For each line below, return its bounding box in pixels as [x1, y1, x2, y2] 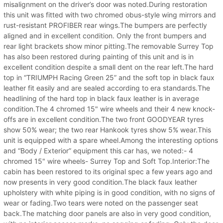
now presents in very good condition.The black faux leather [3, 177, 197, 186]
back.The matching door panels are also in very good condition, [3, 209, 211, 218]
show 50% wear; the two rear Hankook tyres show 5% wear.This [3, 125, 211, 134]
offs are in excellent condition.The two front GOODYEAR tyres [3, 114, 204, 123]
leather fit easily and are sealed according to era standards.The [3, 83, 210, 92]
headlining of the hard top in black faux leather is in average [3, 94, 199, 103]
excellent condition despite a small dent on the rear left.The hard [3, 62, 214, 71]
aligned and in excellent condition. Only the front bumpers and [3, 31, 207, 40]
